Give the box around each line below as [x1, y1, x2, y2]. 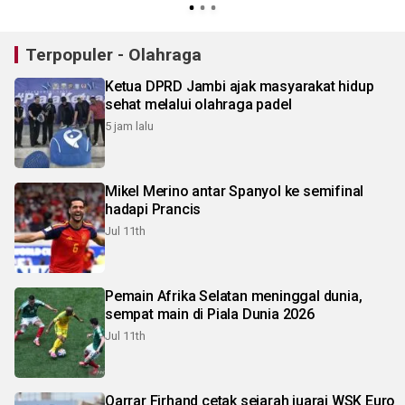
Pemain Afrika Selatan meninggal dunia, [105, 287, 363, 305]
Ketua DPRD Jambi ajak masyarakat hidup [105, 77, 374, 95]
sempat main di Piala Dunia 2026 [105, 305, 315, 323]
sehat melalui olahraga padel [105, 95, 292, 113]
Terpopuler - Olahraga [25, 43, 202, 65]
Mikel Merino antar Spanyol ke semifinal [105, 182, 364, 200]
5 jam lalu [105, 118, 154, 133]
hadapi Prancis [105, 200, 202, 218]
